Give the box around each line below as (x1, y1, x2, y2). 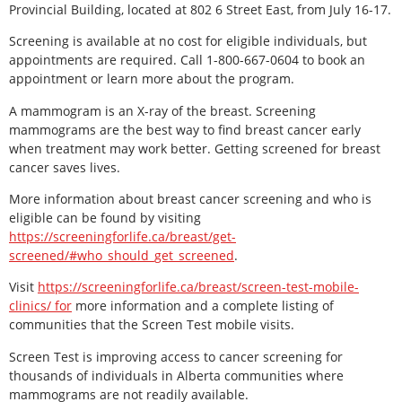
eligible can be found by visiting (9, 208, 201, 226)
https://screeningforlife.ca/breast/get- (9, 227, 236, 245)
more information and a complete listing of (72, 297, 334, 315)
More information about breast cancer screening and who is (9, 189, 371, 207)
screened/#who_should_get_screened (9, 246, 234, 264)
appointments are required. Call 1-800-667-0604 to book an (9, 51, 365, 69)
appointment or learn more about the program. (9, 70, 294, 88)
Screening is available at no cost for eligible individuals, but (9, 32, 367, 50)
